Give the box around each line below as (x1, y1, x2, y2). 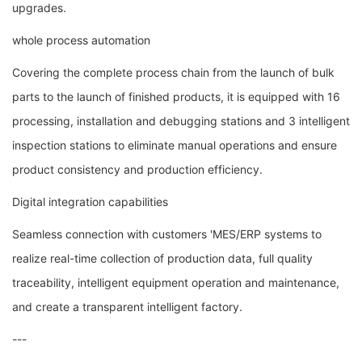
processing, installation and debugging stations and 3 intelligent (12, 113, 350, 128)
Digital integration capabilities (12, 194, 168, 208)
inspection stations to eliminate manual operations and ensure (12, 137, 337, 152)
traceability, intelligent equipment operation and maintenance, (12, 275, 339, 289)
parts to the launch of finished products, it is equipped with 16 (12, 89, 340, 103)
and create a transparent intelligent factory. (12, 299, 242, 314)
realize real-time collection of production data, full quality (12, 250, 313, 265)
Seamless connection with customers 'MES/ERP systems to (12, 226, 322, 241)
